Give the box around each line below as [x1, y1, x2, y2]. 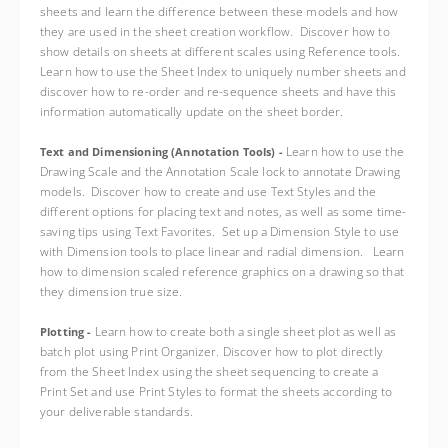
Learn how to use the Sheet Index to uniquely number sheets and [40, 63, 406, 80]
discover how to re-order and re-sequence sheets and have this [40, 83, 397, 100]
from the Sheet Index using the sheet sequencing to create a [40, 363, 379, 380]
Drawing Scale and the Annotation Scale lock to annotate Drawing [40, 163, 400, 180]
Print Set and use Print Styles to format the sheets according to [40, 383, 392, 400]
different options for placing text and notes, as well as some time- [40, 203, 407, 220]
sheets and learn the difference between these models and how [40, 3, 399, 20]
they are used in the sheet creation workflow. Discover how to [40, 23, 390, 40]
